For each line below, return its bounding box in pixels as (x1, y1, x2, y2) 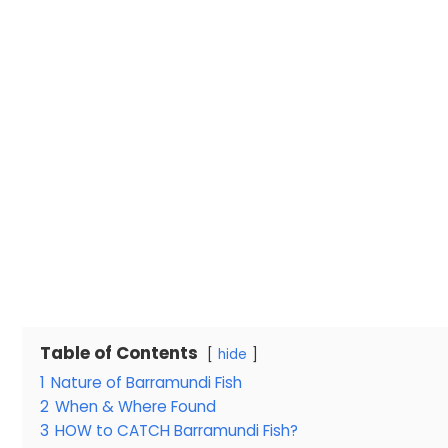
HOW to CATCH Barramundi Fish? (55, 419, 298, 441)
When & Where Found (55, 395, 216, 417)
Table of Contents (40, 340, 198, 365)
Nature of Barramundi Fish (51, 371, 242, 393)
